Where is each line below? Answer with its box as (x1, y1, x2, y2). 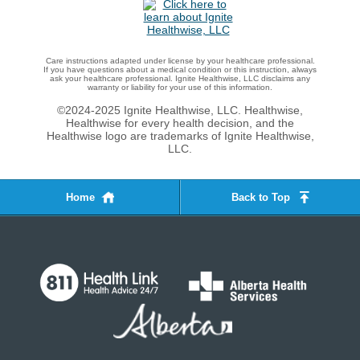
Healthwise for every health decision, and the (66, 116, 294, 129)
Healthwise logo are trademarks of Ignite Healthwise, (46, 129, 314, 142)
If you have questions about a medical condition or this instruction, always (43, 65, 317, 74)
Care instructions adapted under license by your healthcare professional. (45, 56, 315, 65)
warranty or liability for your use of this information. (88, 83, 272, 92)
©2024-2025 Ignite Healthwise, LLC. (57, 103, 244, 117)
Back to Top (231, 191, 290, 203)
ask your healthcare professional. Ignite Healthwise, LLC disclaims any (50, 74, 310, 83)
